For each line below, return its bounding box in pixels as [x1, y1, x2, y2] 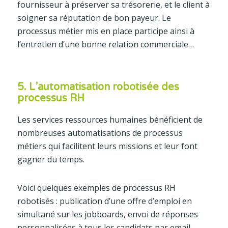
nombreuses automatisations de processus [17, 127, 183, 138]
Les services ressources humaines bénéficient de [17, 113, 203, 125]
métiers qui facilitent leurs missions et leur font [17, 140, 197, 152]
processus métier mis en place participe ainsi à [17, 25, 194, 37]
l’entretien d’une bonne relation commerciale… [17, 38, 194, 50]
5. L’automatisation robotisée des [17, 80, 179, 93]
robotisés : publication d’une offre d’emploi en [17, 195, 192, 207]
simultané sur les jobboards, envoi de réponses [17, 208, 198, 220]
